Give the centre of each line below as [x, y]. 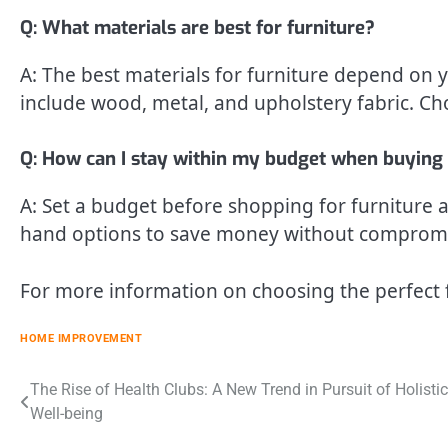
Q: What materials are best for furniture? [197, 27]
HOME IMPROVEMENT [81, 339]
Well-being [66, 414]
